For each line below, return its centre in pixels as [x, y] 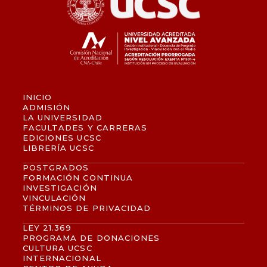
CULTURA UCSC [58, 248]
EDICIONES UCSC [62, 138]
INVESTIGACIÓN [60, 188]
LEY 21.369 [47, 228]
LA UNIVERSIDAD [63, 118]
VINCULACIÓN [55, 198]
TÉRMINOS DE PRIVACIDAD [87, 208]
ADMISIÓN [47, 108]
